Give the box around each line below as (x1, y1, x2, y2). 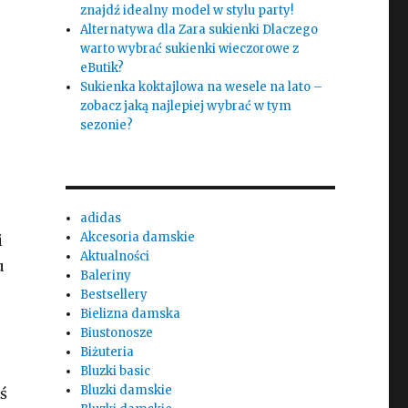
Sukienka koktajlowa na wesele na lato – (80, 79, 323, 95)
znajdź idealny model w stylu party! (80, 3, 294, 18)
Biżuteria (80, 344, 135, 360)
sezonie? (80, 117, 134, 133)
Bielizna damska (80, 306, 181, 321)
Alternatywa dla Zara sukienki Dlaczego (80, 22, 319, 37)
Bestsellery (80, 287, 148, 302)
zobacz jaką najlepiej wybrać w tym (80, 98, 292, 114)
